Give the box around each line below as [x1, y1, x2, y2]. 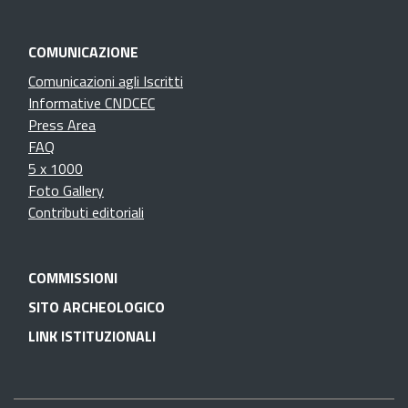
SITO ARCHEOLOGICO [28, 296, 165, 319]
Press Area [28, 114, 96, 137]
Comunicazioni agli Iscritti [28, 70, 183, 93]
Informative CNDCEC [28, 92, 155, 115]
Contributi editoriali [28, 201, 144, 224]
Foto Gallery [28, 179, 104, 202]
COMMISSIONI [28, 267, 117, 290]
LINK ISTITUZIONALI [28, 325, 156, 348]
